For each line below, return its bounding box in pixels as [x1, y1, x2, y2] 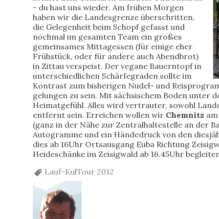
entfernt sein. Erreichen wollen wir [33, 109, 166, 120]
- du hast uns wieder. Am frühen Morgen [33, 2, 184, 12]
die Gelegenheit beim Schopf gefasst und [33, 22, 185, 32]
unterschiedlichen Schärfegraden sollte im [33, 70, 192, 81]
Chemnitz [166, 109, 205, 120]
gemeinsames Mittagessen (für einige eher [33, 41, 193, 51]
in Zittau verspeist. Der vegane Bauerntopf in [33, 61, 202, 71]
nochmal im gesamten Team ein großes [33, 31, 182, 42]
